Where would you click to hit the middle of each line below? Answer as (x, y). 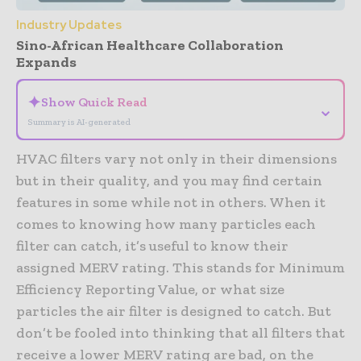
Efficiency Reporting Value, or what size (150, 290)
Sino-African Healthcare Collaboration (150, 46)
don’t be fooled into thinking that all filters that (180, 333)
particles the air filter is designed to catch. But (174, 311)
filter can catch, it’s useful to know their (152, 246)
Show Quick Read (94, 102)
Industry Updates (69, 25)
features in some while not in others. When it (171, 203)
